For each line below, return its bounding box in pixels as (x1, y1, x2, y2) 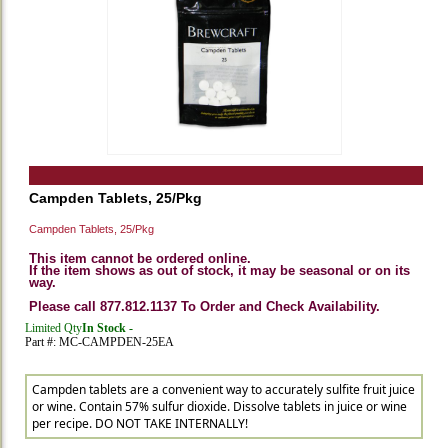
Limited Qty (25, 321, 82, 335)
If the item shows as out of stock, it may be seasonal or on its (29, 263, 410, 278)
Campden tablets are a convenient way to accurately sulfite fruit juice (32, 381, 415, 398)
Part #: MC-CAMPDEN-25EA (25, 335, 174, 349)
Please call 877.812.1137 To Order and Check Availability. (29, 299, 380, 314)
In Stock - (82, 321, 133, 335)
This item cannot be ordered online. (29, 251, 251, 266)
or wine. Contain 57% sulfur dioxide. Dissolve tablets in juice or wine (32, 398, 407, 415)
